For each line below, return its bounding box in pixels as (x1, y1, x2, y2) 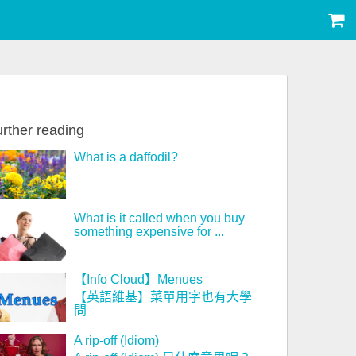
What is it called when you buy (73, 211, 245, 225)
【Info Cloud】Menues (73, 273, 203, 286)
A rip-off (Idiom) (73, 334, 159, 347)
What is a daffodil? (73, 150, 178, 164)
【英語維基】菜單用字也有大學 (73, 290, 252, 304)
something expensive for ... (73, 225, 224, 238)
